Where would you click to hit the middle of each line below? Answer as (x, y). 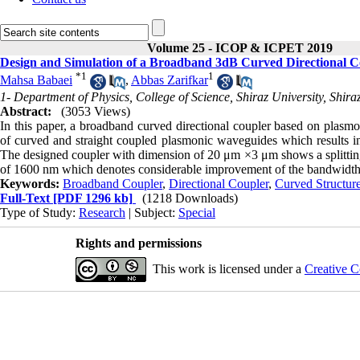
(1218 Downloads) (190, 198)
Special (197, 212)
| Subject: (152, 212)
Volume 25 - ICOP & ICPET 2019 (239, 48)
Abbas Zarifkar (170, 80)
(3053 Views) (96, 111)
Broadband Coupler (112, 183)
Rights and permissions (138, 243)
